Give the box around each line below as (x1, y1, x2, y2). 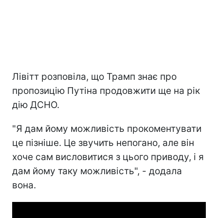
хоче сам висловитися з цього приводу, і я (12, 151, 204, 163)
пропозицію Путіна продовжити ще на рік (12, 85, 200, 96)
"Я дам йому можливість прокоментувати (12, 123, 201, 134)
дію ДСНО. (12, 99, 59, 110)
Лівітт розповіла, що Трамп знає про (12, 71, 177, 82)
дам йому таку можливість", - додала (12, 165, 182, 177)
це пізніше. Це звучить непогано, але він (12, 137, 194, 148)
